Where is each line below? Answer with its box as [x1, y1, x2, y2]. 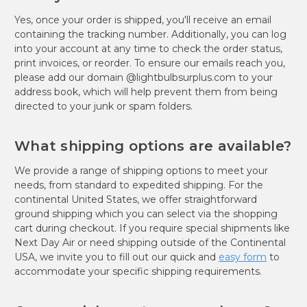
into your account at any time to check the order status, [14, 42, 282, 55]
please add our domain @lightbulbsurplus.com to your [14, 71, 273, 84]
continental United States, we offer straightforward [14, 193, 257, 206]
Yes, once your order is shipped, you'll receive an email [14, 13, 271, 26]
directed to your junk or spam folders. [14, 99, 193, 112]
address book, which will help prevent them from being [14, 85, 278, 98]
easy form [219, 250, 267, 263]
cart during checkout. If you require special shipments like [14, 221, 290, 234]
